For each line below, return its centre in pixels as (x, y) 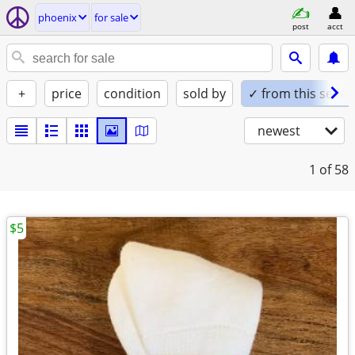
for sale (111, 17)
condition (132, 94)
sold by (204, 94)
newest (279, 131)
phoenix (57, 17)
